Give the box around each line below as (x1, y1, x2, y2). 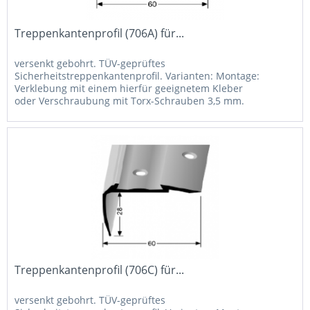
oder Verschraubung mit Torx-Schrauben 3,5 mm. (15, 93, 245, 107)
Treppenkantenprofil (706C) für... (15, 262, 185, 278)
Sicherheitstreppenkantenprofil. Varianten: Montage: (15, 69, 260, 82)
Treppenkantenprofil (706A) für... (15, 25, 185, 41)
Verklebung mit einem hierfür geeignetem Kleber (15, 81, 244, 95)
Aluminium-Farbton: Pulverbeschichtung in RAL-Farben (15, 106, 271, 120)
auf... (15, 118, 39, 132)
